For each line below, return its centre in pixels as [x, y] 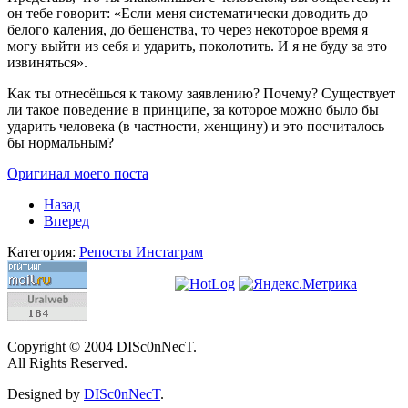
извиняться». [47, 63]
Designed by [46, 394]
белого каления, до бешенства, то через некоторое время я [188, 30]
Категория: [43, 252]
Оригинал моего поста [78, 174]
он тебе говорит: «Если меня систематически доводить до [188, 14]
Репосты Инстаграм [141, 252]
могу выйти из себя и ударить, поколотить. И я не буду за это [197, 46]
